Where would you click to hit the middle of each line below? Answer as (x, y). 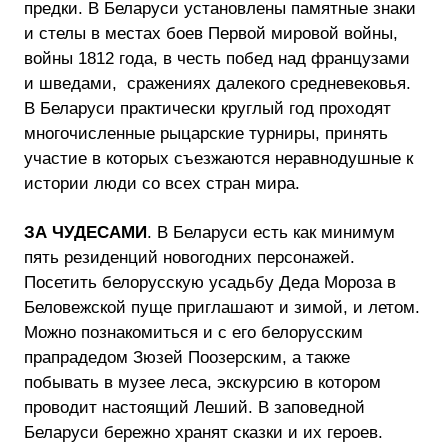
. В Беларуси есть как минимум (271, 232)
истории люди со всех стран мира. (162, 183)
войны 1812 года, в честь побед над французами (217, 58)
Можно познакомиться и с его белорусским (193, 332)
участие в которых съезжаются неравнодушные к (218, 158)
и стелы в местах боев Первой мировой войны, (211, 33)
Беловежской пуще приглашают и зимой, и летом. (222, 307)
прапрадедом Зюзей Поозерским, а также (187, 357)
